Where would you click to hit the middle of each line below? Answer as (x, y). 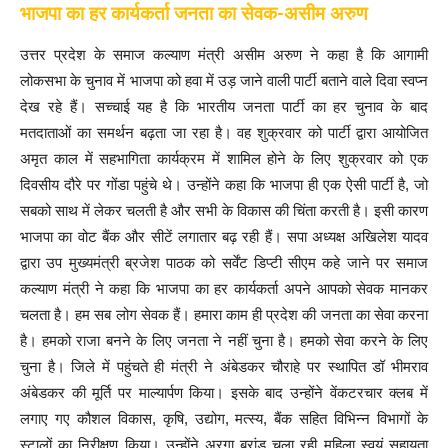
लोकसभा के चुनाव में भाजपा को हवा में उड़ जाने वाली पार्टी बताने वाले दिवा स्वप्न (224, 81)
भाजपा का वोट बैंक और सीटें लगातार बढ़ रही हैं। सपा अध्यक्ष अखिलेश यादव (224, 237)
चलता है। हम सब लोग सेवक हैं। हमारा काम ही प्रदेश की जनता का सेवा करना (224, 315)
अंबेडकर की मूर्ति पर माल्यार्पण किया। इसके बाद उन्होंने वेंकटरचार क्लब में (224, 393)
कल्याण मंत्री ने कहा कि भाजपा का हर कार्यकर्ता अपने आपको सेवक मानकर (224, 289)
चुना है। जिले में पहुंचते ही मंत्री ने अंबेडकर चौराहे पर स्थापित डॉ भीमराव (224, 367)
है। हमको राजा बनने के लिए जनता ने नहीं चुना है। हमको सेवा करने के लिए (224, 341)
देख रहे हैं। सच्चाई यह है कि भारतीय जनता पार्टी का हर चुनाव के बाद (224, 107)
